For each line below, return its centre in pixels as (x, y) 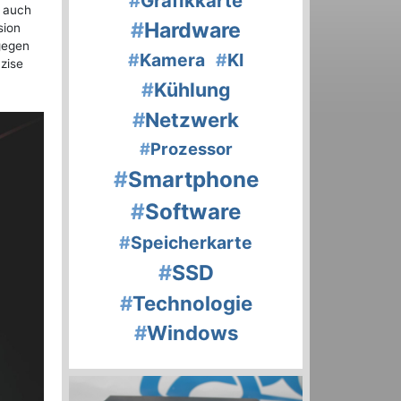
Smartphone (193, 180)
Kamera (172, 60)
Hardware (192, 31)
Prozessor (191, 149)
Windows (192, 333)
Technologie (192, 303)
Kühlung (192, 90)
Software (193, 212)
